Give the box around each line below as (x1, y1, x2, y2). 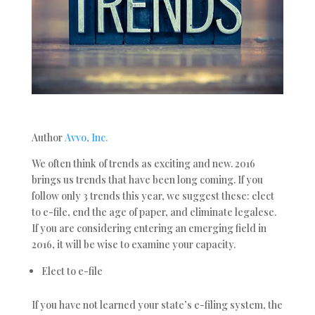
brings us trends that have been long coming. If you (31, 172, 263, 186)
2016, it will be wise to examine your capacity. (31, 237, 236, 251)
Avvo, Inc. (64, 130, 108, 144)
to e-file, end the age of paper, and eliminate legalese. (31, 205, 276, 219)
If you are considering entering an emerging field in (31, 221, 266, 235)
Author (31, 130, 65, 144)
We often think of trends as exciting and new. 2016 (31, 156, 255, 170)
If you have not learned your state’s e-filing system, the (31, 297, 283, 311)
